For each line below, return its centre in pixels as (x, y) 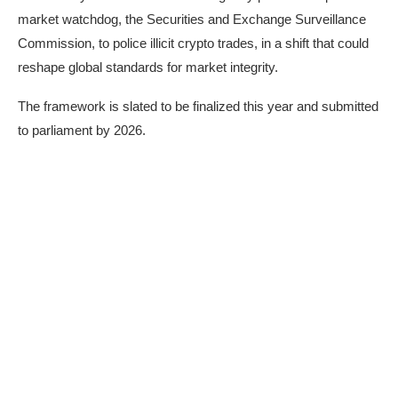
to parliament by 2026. (82, 131)
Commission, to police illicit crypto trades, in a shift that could (193, 44)
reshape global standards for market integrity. (148, 68)
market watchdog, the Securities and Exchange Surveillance (192, 20)
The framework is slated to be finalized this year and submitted (198, 107)
